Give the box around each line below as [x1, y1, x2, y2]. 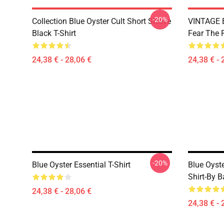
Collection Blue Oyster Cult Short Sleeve [32, 16, 171, 26]
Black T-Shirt [32, 28, 76, 38]
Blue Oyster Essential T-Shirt [32, 160, 130, 169]
